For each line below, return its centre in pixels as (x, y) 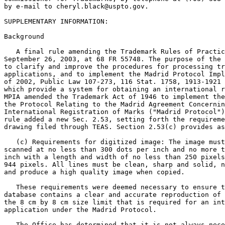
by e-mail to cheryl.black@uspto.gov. (76, 6)
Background (24, 36)
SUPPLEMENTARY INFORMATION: (56, 21)
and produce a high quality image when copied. (94, 172)
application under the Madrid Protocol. (80, 210)
